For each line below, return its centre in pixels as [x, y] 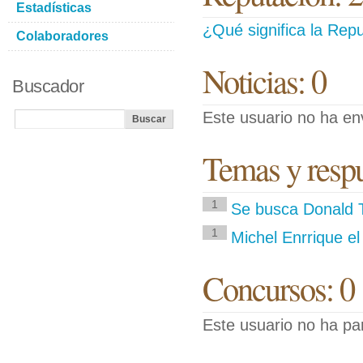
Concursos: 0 [278, 288]
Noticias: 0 [264, 80]
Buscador [48, 86]
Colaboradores [62, 36]
